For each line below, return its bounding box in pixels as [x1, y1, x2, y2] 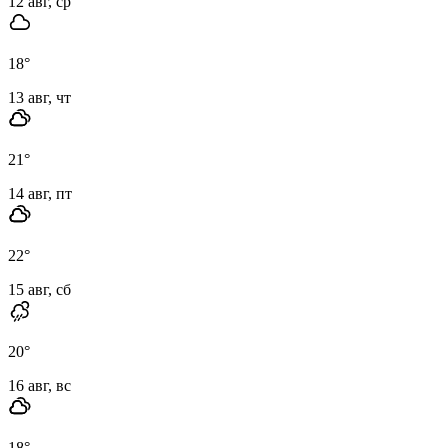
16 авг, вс [8, 376, 71, 394]
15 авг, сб [8, 280, 71, 298]
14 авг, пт [8, 184, 72, 202]
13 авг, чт [8, 88, 71, 106]
